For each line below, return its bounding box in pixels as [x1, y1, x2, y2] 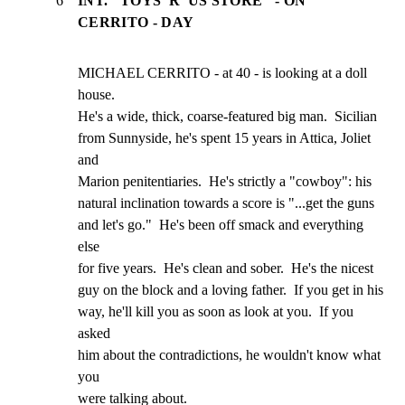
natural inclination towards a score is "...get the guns [78, 194, 374, 211]
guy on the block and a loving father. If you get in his [78, 281, 383, 297]
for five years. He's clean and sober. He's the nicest [78, 259, 373, 276]
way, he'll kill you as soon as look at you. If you [78, 303, 353, 319]
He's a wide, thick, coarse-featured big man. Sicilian [78, 108, 377, 124]
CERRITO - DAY [78, 14, 194, 30]
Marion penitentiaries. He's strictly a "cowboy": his [78, 173, 372, 189]
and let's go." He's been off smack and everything [78, 216, 363, 232]
